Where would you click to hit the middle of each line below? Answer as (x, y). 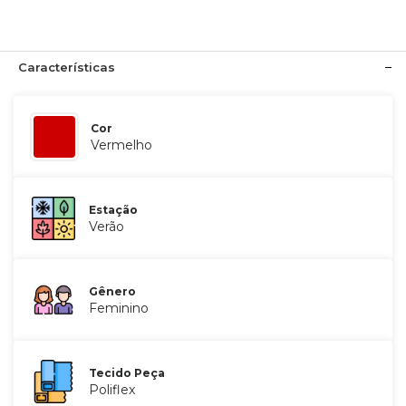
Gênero (113, 291)
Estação (114, 210)
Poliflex (112, 390)
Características (67, 67)
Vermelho (121, 145)
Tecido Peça (127, 373)
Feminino (119, 308)
